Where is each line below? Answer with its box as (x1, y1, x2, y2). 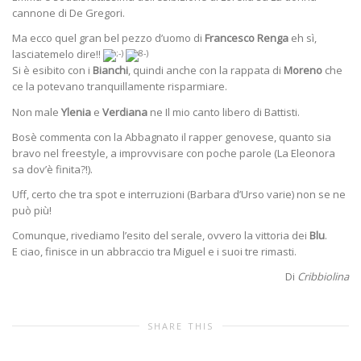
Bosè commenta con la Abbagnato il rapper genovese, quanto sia (12, 129, 331, 144)
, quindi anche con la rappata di (128, 63, 284, 78)
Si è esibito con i (12, 63, 93, 78)
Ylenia (61, 104, 91, 119)
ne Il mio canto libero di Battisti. (147, 104, 300, 119)
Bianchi (93, 63, 128, 78)
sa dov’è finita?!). (12, 161, 93, 176)
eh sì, (288, 31, 317, 46)
